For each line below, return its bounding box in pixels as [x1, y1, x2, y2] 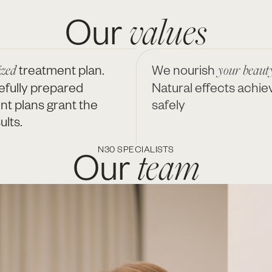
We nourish [152, 61, 215, 78]
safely [152, 95, 185, 113]
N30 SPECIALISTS [98, 143, 174, 155]
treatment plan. [19, 61, 104, 78]
